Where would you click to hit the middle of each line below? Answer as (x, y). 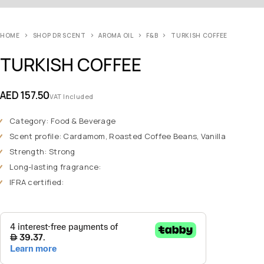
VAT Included (72, 96)
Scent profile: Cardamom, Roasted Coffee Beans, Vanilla (118, 136)
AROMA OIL (116, 35)
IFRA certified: (37, 182)
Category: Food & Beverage (63, 121)
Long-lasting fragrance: (55, 166)
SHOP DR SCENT (59, 35)
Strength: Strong (42, 151)
